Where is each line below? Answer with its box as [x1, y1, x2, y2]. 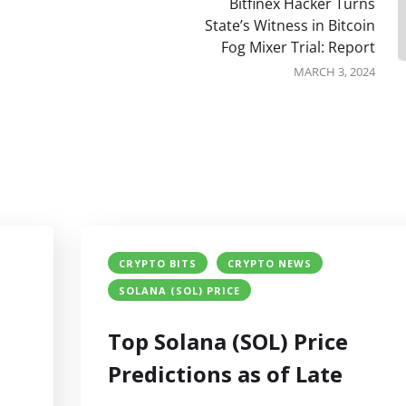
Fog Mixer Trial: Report [221, 37, 375, 58]
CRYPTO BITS [119, 256, 197, 271]
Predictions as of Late [108, 359, 343, 390]
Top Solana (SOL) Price [108, 326, 348, 357]
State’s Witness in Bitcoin [205, 15, 375, 36]
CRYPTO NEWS [227, 256, 312, 271]
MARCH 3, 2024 [294, 63, 375, 81]
